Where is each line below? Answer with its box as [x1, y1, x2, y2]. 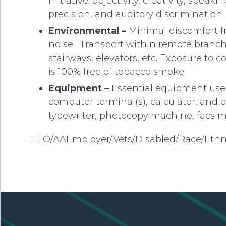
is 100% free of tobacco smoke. [48, 66, 186, 77]
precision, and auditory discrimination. [48, 9, 224, 20]
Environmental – [48, 25, 129, 36]
